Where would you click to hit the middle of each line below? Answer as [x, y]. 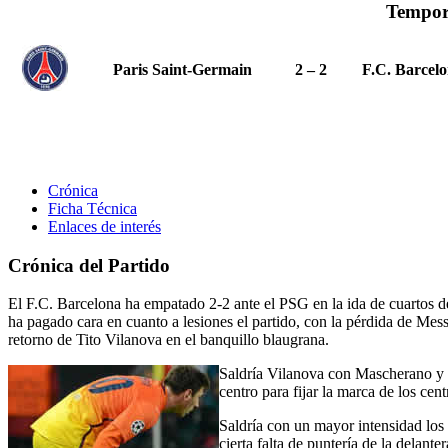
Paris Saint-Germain [182, 69]
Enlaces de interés [104, 226]
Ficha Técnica [92, 208]
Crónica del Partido [89, 265]
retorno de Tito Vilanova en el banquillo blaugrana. [168, 340]
